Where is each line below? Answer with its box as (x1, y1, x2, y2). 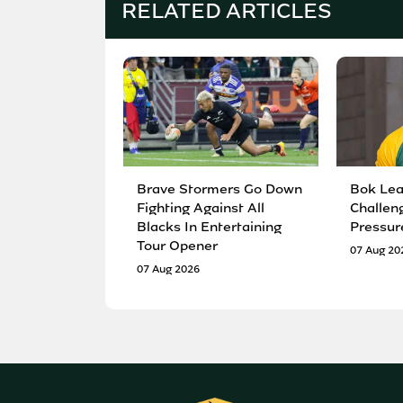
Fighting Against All (137, 198, 264, 217)
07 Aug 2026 (137, 261, 200, 276)
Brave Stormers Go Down (137, 179, 302, 198)
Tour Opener (137, 236, 218, 255)
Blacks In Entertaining (137, 217, 282, 236)
